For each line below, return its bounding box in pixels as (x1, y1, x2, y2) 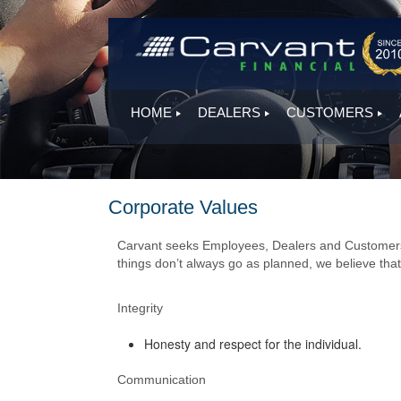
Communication (116, 372, 206, 387)
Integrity (116, 301, 163, 315)
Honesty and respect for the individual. (143, 335, 362, 353)
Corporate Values (107, 196, 258, 218)
